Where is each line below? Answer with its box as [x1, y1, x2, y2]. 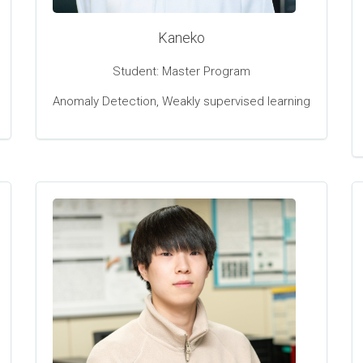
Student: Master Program [112, 64, 250, 79]
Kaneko [157, 29, 205, 47]
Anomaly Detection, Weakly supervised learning [52, 94, 310, 109]
